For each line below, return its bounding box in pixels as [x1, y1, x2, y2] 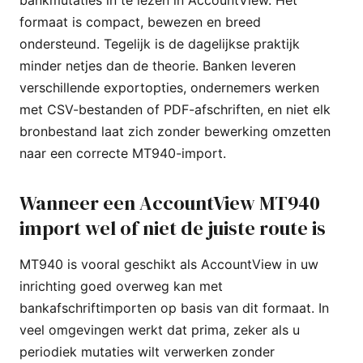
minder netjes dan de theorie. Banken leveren [19, 57, 296, 74]
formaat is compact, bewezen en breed [19, 13, 261, 30]
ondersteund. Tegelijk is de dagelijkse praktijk [19, 35, 300, 52]
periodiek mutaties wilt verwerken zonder [19, 343, 275, 360]
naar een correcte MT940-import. [19, 144, 226, 161]
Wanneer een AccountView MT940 [19, 189, 320, 216]
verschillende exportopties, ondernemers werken [19, 79, 319, 96]
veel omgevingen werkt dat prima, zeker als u [19, 321, 300, 338]
